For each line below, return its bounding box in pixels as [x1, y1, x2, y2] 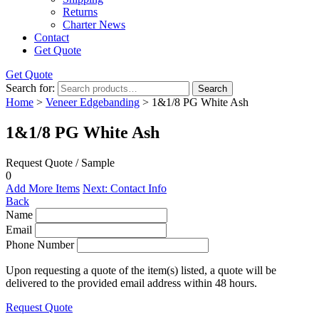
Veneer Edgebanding [46, 96, 140, 108]
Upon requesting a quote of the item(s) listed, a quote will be [6, 263, 276, 276]
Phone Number [6, 238, 74, 251]
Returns [63, 6, 98, 18]
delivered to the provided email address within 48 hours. [6, 276, 257, 289]
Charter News [63, 19, 125, 31]
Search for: [6, 82, 55, 94]
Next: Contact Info [83, 182, 167, 194]
